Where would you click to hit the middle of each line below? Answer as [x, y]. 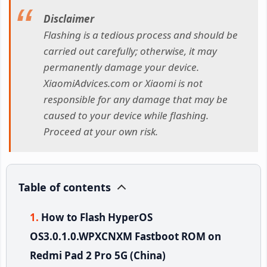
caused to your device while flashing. [126, 116]
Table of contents [65, 187]
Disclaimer [69, 19]
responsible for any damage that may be [136, 100]
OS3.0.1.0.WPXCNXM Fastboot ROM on [125, 236]
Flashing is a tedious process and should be [141, 35]
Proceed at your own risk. [101, 132]
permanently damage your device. [121, 67]
